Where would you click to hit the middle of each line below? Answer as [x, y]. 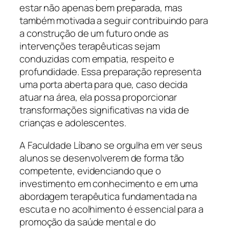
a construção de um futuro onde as [94, 33]
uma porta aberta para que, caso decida [104, 85]
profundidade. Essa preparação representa [110, 72]
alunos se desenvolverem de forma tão [102, 158]
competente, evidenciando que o [90, 170]
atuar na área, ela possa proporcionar [98, 97]
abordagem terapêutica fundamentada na [108, 196]
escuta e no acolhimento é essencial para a [111, 209]
